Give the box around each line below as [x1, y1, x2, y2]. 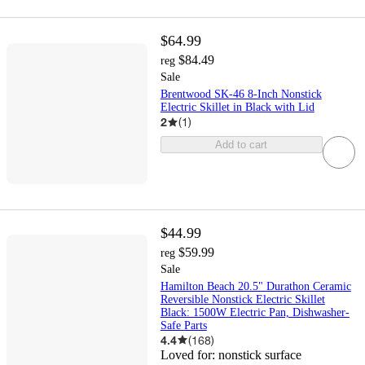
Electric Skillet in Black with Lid [160, 101, 314, 114]
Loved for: [160, 347, 218, 362]
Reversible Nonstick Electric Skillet [160, 292, 325, 306]
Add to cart [215, 139, 268, 152]
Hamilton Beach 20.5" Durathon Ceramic [160, 279, 351, 292]
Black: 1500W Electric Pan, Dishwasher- [160, 306, 350, 319]
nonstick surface [218, 347, 301, 362]
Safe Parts [160, 319, 207, 332]
